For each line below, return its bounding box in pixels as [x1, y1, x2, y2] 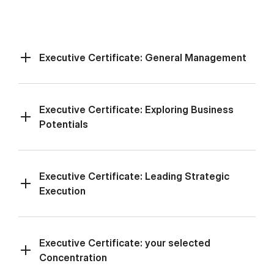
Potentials [39, 118, 88, 131]
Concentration [39, 251, 107, 264]
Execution [39, 185, 86, 198]
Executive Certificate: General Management [39, 51, 246, 64]
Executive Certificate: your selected [39, 237, 210, 250]
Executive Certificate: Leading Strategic [39, 170, 229, 183]
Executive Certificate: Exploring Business [39, 103, 234, 116]
